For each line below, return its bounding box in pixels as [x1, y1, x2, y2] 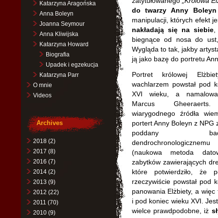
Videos [33, 92, 52, 99]
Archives [36, 119, 63, 127]
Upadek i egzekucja [45, 61, 98, 68]
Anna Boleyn [39, 10, 73, 17]
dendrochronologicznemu [131, 139, 210, 146]
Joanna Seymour [39, 20, 85, 27]
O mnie [33, 82, 52, 89]
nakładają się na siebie [131, 26, 214, 34]
